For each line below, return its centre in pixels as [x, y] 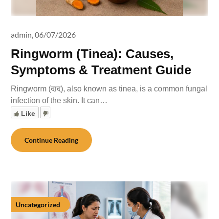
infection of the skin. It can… [59, 100]
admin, [22, 34]
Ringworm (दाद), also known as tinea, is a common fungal [109, 89]
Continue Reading [52, 140]
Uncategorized [38, 205]
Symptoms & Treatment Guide [101, 70]
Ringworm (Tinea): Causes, [92, 54]
